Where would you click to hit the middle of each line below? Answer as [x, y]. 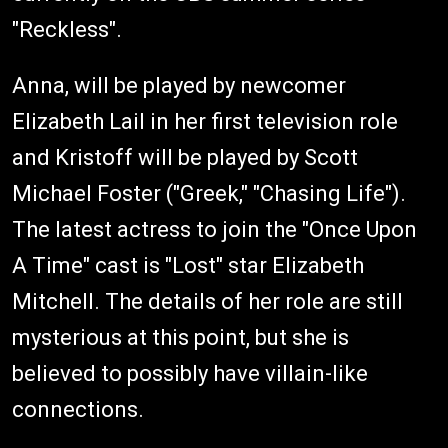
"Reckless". [72, 29]
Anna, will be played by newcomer [179, 85]
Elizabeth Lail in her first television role [205, 121]
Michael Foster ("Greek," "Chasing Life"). [209, 193]
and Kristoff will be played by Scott [185, 157]
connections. [80, 409]
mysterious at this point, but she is [180, 337]
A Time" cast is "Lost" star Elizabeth [188, 265]
